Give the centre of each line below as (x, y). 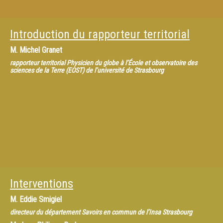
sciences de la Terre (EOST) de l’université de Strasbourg (87, 70)
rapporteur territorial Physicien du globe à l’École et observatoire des (104, 63)
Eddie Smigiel (41, 199)
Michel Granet (41, 50)
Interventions (42, 184)
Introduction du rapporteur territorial (100, 34)
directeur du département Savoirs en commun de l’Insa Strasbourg (101, 212)
